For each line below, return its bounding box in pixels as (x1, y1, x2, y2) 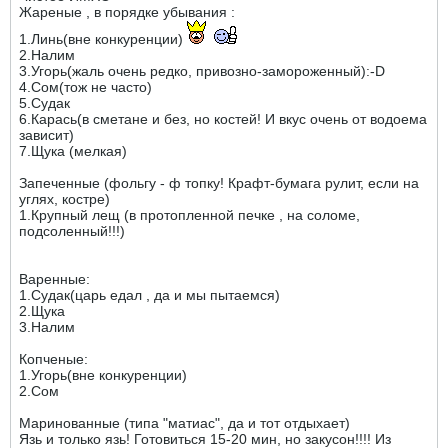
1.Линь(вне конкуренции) (19, 31, 183, 47)
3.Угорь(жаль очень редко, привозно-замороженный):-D (19, 63, 385, 79)
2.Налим (19, 47, 75, 63)
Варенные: (19, 271, 90, 287)
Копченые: (19, 351, 88, 367)
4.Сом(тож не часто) (19, 79, 152, 95)
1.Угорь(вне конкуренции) (19, 367, 187, 383)
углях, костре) (19, 191, 110, 207)
